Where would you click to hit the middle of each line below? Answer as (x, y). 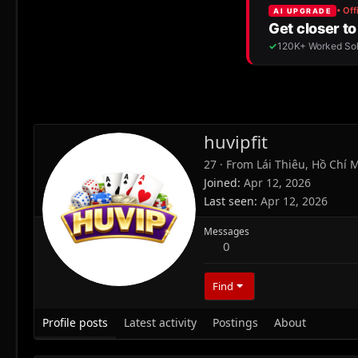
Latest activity (160, 323)
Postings (235, 323)
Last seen (229, 201)
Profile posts (75, 323)
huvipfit (236, 142)
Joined (221, 183)
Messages (227, 232)
